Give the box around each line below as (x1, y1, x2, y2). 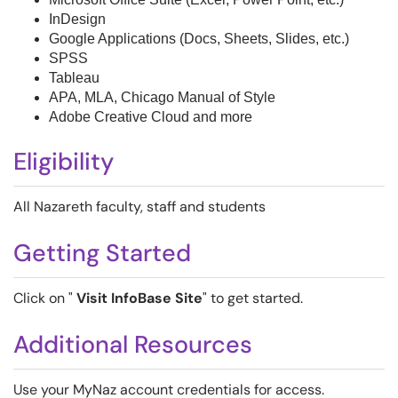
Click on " (13, 289, 76, 307)
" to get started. (203, 289, 303, 307)
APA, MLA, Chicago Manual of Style (49, 90, 279, 105)
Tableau (49, 70, 99, 85)
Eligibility (13, 146, 114, 177)
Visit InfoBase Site (76, 289, 203, 307)
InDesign (49, 12, 106, 27)
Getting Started (13, 237, 191, 268)
